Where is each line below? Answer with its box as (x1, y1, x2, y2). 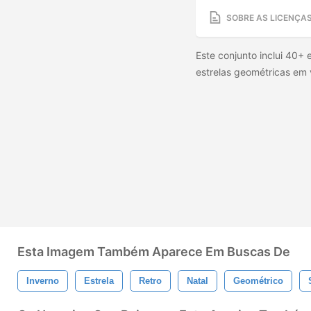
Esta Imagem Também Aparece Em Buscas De (17, 244, 290, 259)
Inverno (26, 276, 59, 286)
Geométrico (233, 276, 283, 286)
